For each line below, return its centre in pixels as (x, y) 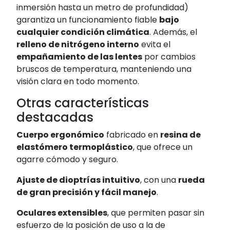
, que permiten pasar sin (156, 213)
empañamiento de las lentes (79, 57)
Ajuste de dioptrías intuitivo (78, 180)
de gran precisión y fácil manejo (87, 193)
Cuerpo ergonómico (60, 135)
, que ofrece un (163, 147)
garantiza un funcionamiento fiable (88, 20)
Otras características (83, 103)
